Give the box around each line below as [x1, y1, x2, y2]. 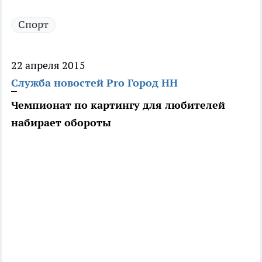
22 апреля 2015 [11, 58, 85, 73]
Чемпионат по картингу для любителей [11, 98, 225, 112]
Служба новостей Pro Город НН [11, 76, 178, 90]
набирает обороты [11, 116, 111, 130]
